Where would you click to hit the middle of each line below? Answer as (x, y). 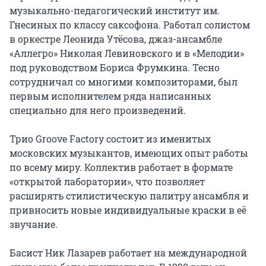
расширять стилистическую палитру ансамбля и (129, 196)
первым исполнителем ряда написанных (110, 96)
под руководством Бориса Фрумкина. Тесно (115, 67)
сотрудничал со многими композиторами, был (123, 82)
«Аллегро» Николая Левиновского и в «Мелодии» (127, 53)
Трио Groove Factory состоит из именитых (110, 139)
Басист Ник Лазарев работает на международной (128, 253)
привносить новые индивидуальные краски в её (128, 210)
